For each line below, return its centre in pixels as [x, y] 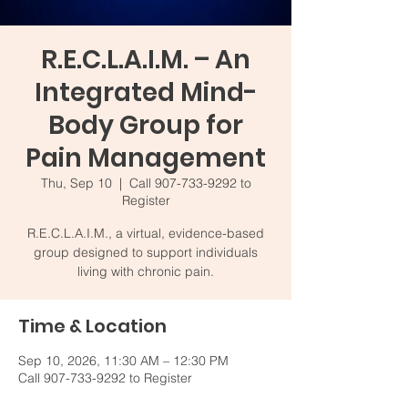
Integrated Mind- [146, 92]
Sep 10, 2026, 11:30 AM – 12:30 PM [123, 361]
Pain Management [146, 158]
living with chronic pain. [146, 271]
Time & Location [92, 326]
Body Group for [146, 125]
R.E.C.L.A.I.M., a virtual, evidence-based [146, 233]
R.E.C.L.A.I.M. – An [146, 60]
